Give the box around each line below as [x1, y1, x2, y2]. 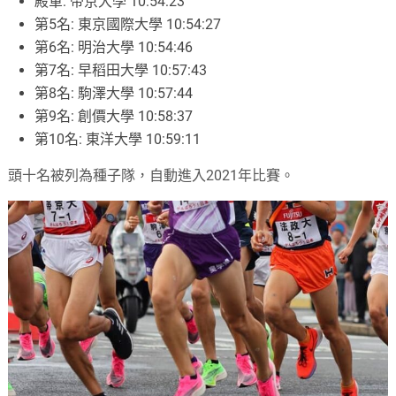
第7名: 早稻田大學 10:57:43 [34, 62, 208, 80]
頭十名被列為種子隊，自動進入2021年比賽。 [8, 167, 295, 185]
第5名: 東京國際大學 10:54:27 [34, 16, 222, 34]
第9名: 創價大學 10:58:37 [34, 108, 194, 126]
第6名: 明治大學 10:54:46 [34, 39, 194, 57]
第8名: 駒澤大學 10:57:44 [34, 85, 194, 103]
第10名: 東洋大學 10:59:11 [34, 131, 202, 148]
